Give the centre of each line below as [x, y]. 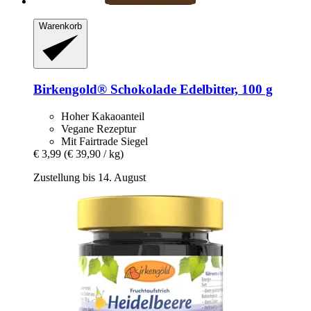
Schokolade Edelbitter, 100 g [190, 89]
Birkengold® [70, 89]
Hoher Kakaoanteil [103, 116]
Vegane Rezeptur [99, 128]
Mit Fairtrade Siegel [104, 141]
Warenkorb [60, 26]
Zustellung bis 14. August [90, 177]
